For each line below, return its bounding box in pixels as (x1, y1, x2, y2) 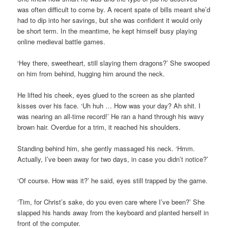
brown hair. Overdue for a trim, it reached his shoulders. (17, 122, 181, 132)
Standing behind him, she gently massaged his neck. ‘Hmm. (17, 144, 195, 154)
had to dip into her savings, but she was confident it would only (17, 15, 203, 25)
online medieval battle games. (17, 36, 106, 46)
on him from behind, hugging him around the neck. (17, 68, 165, 78)
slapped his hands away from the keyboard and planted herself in (17, 208, 209, 218)
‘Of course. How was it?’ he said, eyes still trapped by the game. (17, 176, 208, 186)
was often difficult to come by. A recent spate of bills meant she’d (17, 4, 211, 14)
